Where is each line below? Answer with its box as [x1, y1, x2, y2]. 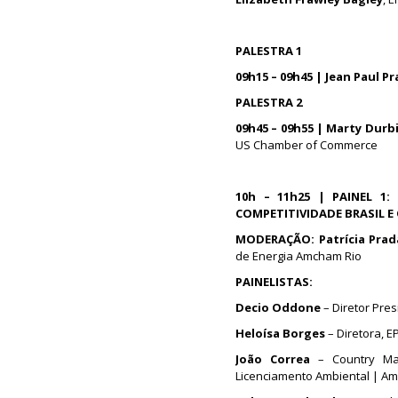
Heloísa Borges [235, 325, 328, 341]
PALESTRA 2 [235, 94, 302, 110]
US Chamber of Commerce [235, 137, 378, 153]
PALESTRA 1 [235, 43, 302, 59]
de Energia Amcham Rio [235, 248, 362, 264]
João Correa [235, 351, 311, 367]
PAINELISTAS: [235, 274, 313, 290]
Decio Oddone [235, 299, 321, 315]
